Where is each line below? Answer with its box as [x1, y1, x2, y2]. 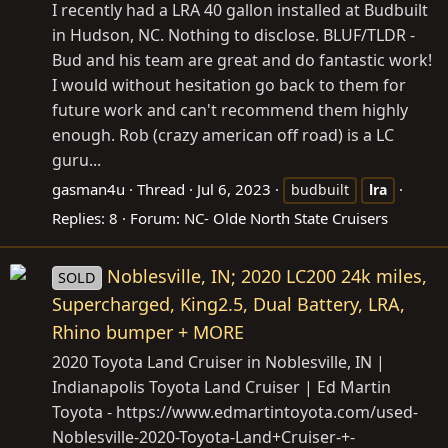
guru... [52, 149, 101, 172]
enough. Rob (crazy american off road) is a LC [52, 124, 394, 147]
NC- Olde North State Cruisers [184, 208, 388, 229]
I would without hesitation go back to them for [52, 74, 406, 97]
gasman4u [52, 179, 125, 200]
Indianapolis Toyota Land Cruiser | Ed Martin [52, 375, 391, 398]
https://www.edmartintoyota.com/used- [116, 400, 418, 423]
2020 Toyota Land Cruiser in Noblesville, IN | [52, 350, 385, 373]
